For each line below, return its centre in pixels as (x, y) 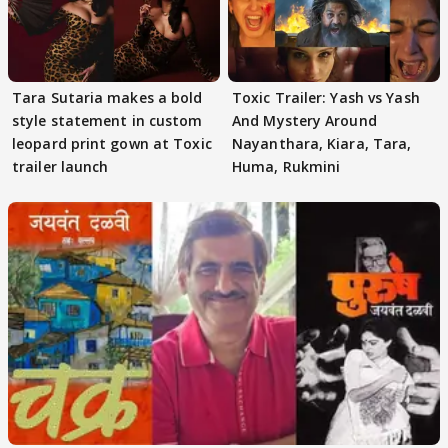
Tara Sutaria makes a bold (107, 97)
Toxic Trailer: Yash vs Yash (326, 97)
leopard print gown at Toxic (112, 143)
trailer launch (60, 166)
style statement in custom (107, 120)
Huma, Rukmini (286, 166)
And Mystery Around (304, 120)
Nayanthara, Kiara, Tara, (322, 143)
